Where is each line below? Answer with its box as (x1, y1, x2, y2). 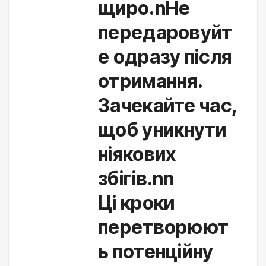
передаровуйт (98, 21, 233, 45)
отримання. (98, 69, 202, 93)
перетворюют (98, 216, 229, 239)
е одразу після (98, 45, 232, 69)
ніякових (98, 142, 176, 166)
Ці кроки (98, 191, 175, 215)
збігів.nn (98, 167, 175, 191)
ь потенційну (98, 240, 214, 264)
